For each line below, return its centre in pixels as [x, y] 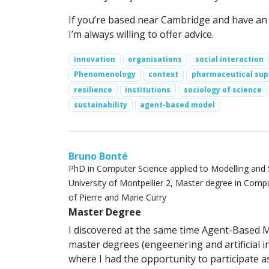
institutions [148, 89]
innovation [94, 59]
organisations [155, 59]
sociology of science [222, 89]
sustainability [100, 104]
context [164, 74]
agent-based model [178, 104]
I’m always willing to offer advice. [141, 35]
